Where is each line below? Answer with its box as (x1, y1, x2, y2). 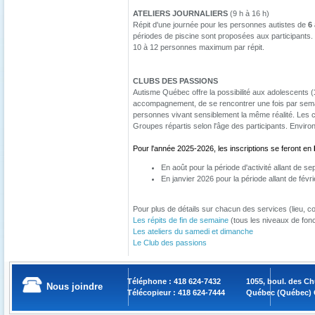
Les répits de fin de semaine (133, 215, 229, 224)
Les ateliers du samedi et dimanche (133, 226, 253, 236)
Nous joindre (46, 281, 103, 292)
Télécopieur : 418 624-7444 (127, 288, 225, 297)
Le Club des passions (133, 238, 207, 247)
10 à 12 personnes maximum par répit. (133, 42, 264, 51)
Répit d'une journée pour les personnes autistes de (133, 20, 308, 29)
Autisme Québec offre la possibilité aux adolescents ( (133, 87, 314, 96)
